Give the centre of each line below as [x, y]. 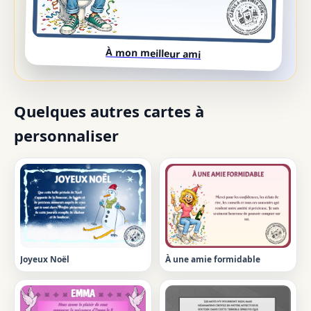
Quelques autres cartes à [109, 111]
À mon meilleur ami [153, 53]
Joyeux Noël [45, 259]
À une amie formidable [213, 259]
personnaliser [66, 136]
